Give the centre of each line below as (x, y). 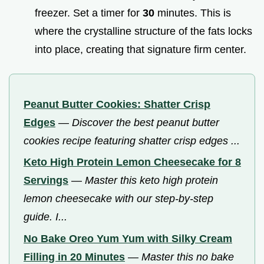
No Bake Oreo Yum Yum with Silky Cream (128, 238)
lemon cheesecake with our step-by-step (118, 199)
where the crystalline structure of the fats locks (143, 31)
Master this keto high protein (151, 181)
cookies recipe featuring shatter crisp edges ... (132, 141)
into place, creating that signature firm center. (141, 49)
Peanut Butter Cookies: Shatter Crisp (117, 104)
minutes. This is (193, 13)
